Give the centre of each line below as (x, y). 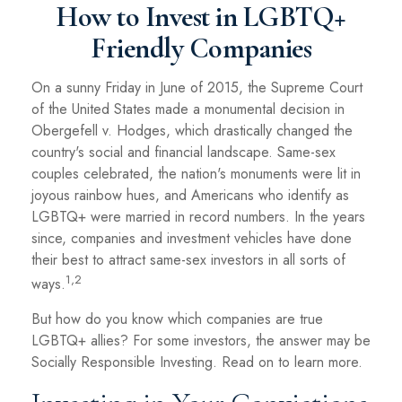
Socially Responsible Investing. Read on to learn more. (197, 363)
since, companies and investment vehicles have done (192, 238)
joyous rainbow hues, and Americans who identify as (190, 195)
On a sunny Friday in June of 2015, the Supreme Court (197, 87)
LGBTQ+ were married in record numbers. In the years (198, 217)
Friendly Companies (201, 48)
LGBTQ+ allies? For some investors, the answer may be (201, 341)
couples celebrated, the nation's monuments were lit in (196, 174)
